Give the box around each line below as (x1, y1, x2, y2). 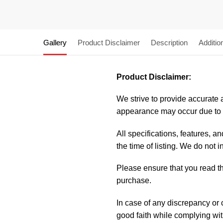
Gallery (43, 38, 67, 47)
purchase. (116, 176, 151, 185)
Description (151, 38, 188, 47)
